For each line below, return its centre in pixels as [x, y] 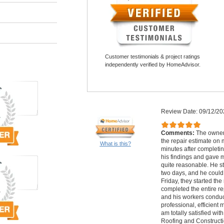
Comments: [178, 133]
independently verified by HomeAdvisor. [152, 64]
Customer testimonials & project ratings [152, 56]
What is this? [115, 143]
